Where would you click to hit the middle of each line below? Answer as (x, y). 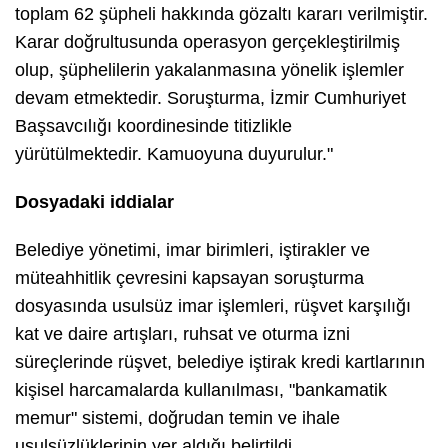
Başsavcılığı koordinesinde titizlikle (153, 125)
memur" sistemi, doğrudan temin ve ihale (177, 417)
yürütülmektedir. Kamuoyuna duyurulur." (174, 153)
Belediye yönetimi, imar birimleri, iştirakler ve (192, 249)
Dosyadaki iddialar (94, 201)
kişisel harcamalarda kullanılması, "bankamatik (201, 389)
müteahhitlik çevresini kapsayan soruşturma (189, 277)
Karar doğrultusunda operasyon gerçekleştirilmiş (207, 41)
